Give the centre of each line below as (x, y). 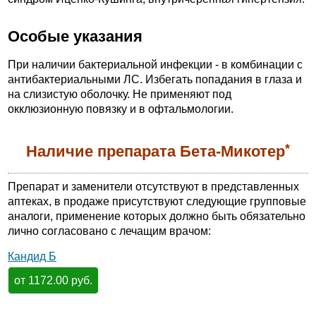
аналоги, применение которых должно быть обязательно (157, 216)
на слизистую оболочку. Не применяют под (120, 95)
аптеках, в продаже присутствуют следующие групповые (157, 201)
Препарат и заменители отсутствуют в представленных (153, 186)
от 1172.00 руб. (53, 280)
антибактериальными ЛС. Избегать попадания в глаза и (155, 80)
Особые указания (75, 36)
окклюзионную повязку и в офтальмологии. (121, 109)
